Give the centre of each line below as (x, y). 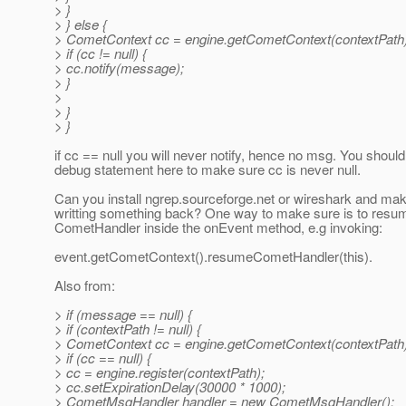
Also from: (85, 285)
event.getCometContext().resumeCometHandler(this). (213, 256)
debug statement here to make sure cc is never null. (208, 169)
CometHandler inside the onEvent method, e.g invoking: (218, 227)
